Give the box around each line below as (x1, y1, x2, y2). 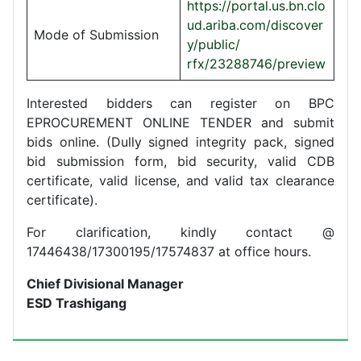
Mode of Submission (34, 26, 159, 43)
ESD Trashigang (27, 294, 127, 311)
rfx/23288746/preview (187, 55, 326, 72)
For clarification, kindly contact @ (27, 223, 334, 240)
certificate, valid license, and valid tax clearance (27, 172, 334, 189)
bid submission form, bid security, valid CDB (27, 152, 334, 169)
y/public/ (187, 35, 240, 52)
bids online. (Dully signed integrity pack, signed (27, 133, 334, 150)
